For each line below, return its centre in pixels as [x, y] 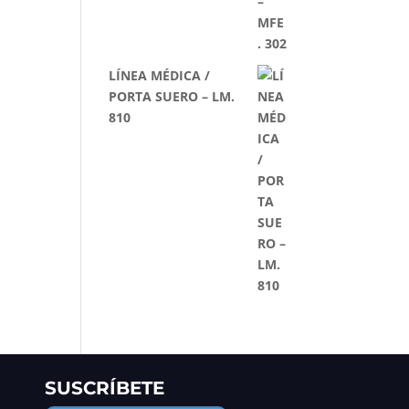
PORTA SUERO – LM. [172, 96]
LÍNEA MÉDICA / [160, 75]
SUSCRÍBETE [105, 388]
